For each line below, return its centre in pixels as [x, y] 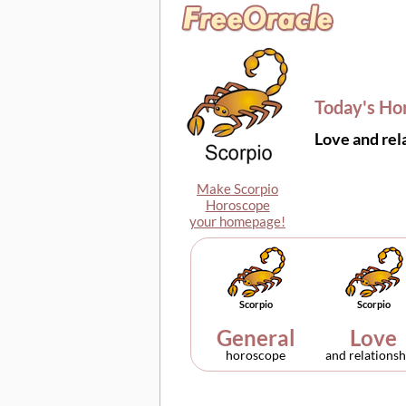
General [256, 338]
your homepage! [237, 221]
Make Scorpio [237, 188]
